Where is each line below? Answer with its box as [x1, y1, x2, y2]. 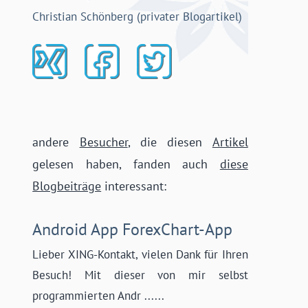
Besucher [79, 133, 128, 150]
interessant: [101, 177, 167, 194]
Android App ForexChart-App [32, 219, 233, 241]
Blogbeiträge [32, 177, 102, 194]
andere [32, 133, 80, 150]
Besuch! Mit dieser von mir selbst [32, 267, 248, 283]
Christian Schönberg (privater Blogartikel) [32, 8, 243, 24]
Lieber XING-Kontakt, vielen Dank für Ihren [32, 247, 248, 263]
